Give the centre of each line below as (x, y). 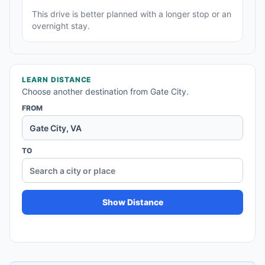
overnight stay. (61, 26)
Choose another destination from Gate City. (105, 92)
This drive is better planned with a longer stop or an (132, 14)
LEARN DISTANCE (57, 80)
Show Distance (132, 202)
